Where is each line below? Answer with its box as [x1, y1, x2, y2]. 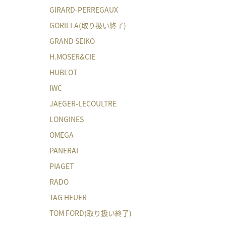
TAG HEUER [49, 192, 87, 202]
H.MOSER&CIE [49, 51, 95, 62]
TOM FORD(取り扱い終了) [49, 207, 132, 218]
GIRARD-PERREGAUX [49, 4, 118, 15]
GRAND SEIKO [49, 35, 95, 46]
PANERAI [49, 145, 78, 155]
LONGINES [49, 114, 84, 124]
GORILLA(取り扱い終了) [49, 20, 126, 30]
